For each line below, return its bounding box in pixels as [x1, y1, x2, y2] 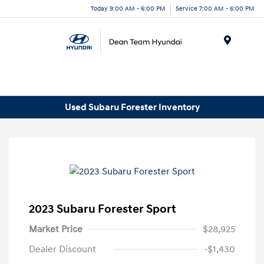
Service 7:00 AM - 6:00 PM [176, 4, 255, 12]
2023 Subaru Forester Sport [29, 202, 176, 217]
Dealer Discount [29, 243, 96, 256]
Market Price [29, 223, 82, 236]
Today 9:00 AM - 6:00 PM [91, 4, 166, 12]
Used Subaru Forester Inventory [64, 101, 200, 113]
